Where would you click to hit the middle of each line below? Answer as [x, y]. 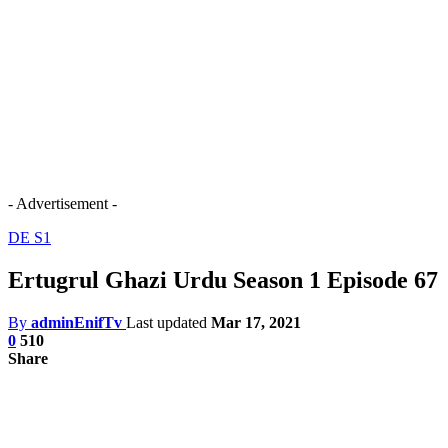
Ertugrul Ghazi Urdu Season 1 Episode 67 [223, 279]
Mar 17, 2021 [256, 322]
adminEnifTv [76, 322]
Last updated [168, 322]
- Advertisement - [62, 203]
